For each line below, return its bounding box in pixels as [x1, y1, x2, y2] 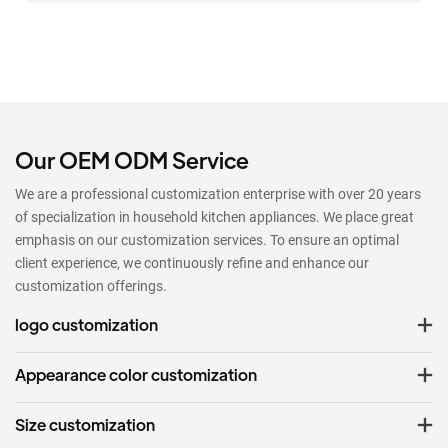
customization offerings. [15, 278, 167, 295]
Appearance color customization [15, 363, 257, 385]
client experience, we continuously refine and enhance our [15, 255, 369, 272]
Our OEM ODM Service [15, 145, 249, 175]
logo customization [15, 313, 158, 335]
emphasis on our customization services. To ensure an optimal [15, 232, 399, 249]
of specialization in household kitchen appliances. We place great [15, 209, 414, 226]
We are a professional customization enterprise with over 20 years [15, 186, 421, 203]
